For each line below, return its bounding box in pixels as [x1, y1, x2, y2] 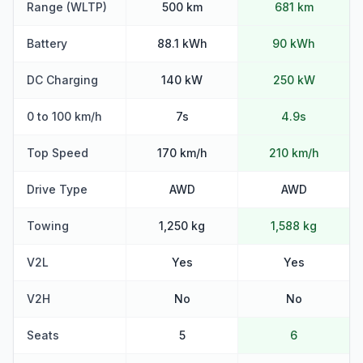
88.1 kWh [156, 36, 207, 50]
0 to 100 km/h [27, 109, 102, 123]
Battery [27, 36, 67, 50]
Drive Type [27, 182, 88, 196]
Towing [27, 219, 69, 233]
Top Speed [27, 146, 88, 160]
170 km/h [156, 146, 207, 160]
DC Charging [27, 73, 98, 87]
